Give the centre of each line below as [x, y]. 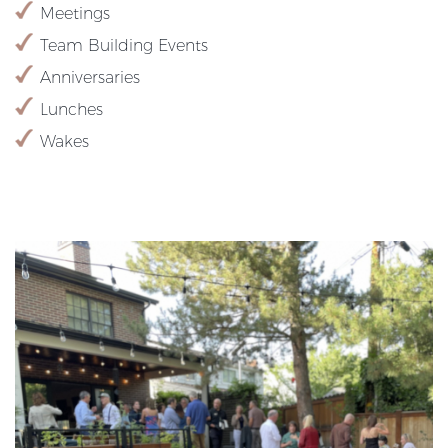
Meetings [75, 13]
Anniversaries [90, 77]
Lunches [71, 109]
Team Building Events [124, 45]
